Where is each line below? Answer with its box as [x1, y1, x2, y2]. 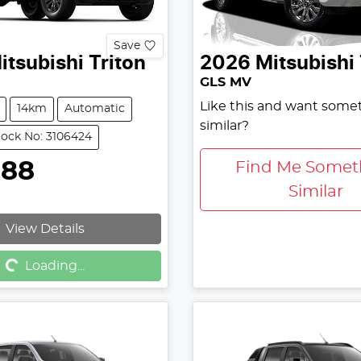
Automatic [64, 102, 125, 114]
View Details [5, 222, 85, 235]
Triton [89, 53, 146, 73]
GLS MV [199, 75, 251, 89]
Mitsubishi [255, 53, 355, 73]
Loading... [24, 259, 85, 272]
